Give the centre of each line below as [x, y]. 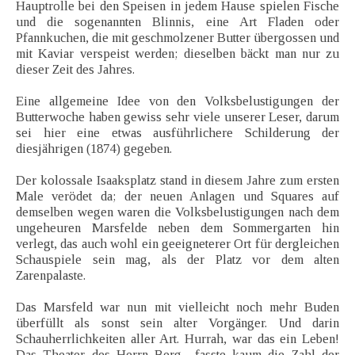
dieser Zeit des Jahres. [75, 70]
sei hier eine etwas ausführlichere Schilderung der [177, 133]
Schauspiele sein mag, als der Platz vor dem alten [177, 260]
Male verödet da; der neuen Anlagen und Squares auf [177, 197]
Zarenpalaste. [51, 276]
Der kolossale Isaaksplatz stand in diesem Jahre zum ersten [177, 181]
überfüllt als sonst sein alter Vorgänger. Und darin [177, 323]
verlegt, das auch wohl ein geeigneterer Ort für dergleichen [177, 244]
